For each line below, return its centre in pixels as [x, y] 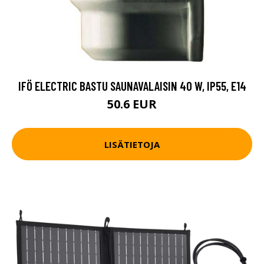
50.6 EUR [132, 104]
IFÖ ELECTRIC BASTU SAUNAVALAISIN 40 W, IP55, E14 [132, 86]
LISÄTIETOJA [132, 144]
